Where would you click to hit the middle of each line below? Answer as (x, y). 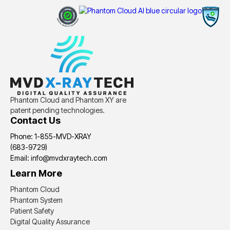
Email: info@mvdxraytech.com (59, 158)
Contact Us (35, 121)
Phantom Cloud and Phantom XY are (68, 100)
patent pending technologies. (57, 110)
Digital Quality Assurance (50, 222)
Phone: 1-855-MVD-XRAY (51, 137)
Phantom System (36, 200)
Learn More (36, 174)
